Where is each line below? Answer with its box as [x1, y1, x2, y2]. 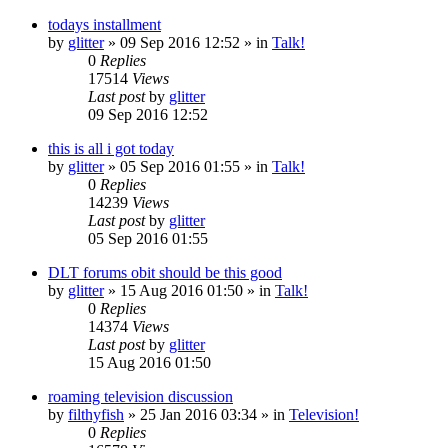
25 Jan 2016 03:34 [140, 405, 257, 423]
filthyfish [68, 405, 124, 423]
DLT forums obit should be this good [48, 263, 282, 281]
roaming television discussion [48, 387, 233, 405]
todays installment [48, 15, 161, 33]
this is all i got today [48, 139, 174, 157]
